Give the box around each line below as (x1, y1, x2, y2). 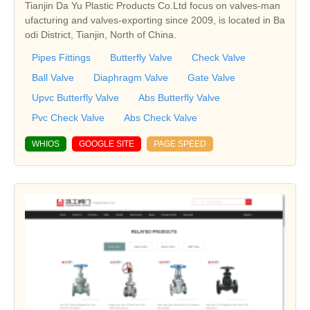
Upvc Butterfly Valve (32, 92, 119, 104)
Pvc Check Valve (32, 112, 104, 124)
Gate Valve (188, 72, 235, 84)
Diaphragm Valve (93, 72, 168, 84)
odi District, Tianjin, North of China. (25, 29, 176, 41)
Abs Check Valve (124, 112, 197, 124)
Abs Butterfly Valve (138, 92, 220, 104)
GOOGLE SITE (79, 139, 134, 149)
